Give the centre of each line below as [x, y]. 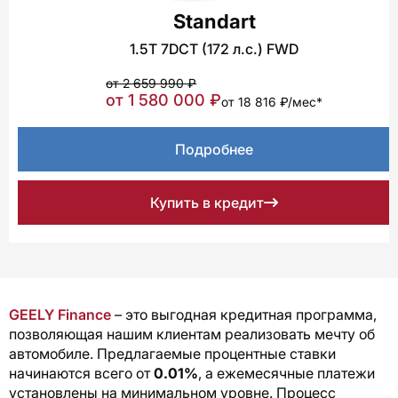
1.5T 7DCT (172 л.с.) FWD [215, 49]
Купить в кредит [207, 203]
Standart [214, 22]
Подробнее [215, 150]
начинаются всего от [81, 374]
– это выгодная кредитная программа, [244, 315]
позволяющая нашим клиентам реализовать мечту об [192, 334]
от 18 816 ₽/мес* [272, 102]
